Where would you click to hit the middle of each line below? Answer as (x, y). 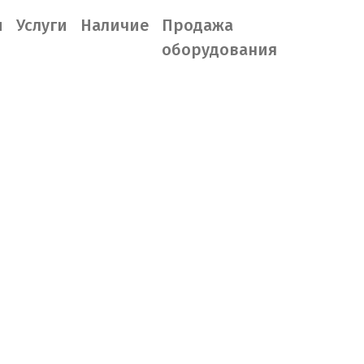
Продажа (197, 25)
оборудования (219, 50)
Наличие (115, 25)
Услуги (42, 25)
